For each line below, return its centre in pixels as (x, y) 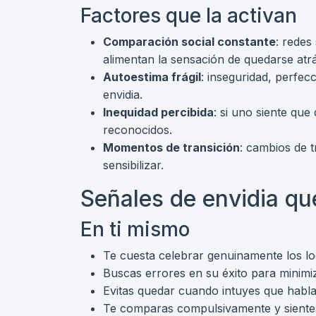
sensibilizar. (133, 165)
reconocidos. (138, 130)
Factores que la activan (189, 16)
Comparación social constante (189, 42)
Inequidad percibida (158, 112)
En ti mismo (135, 229)
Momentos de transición (171, 147)
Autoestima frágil (152, 77)
